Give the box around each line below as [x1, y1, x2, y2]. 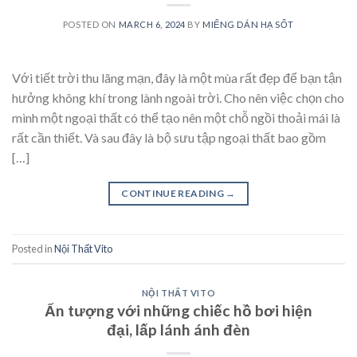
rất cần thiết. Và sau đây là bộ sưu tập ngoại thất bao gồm [12, 130, 326, 146]
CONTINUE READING [121, 187, 226, 200]
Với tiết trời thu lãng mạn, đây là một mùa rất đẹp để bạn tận [12, 70, 342, 86]
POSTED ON [62, 19, 119, 30]
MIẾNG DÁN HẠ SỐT [202, 19, 295, 30]
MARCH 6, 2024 [118, 19, 186, 30]
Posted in [12, 241, 54, 255]
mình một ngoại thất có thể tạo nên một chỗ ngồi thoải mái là [12, 110, 340, 126]
